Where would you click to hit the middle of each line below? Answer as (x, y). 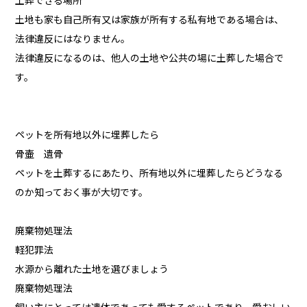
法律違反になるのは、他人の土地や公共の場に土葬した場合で (150, 59)
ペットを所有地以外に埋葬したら (87, 135)
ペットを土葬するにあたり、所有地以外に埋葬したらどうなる (149, 174)
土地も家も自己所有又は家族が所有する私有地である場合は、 (150, 20)
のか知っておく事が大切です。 (82, 193)
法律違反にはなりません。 (73, 39)
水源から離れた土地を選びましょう (92, 270)
